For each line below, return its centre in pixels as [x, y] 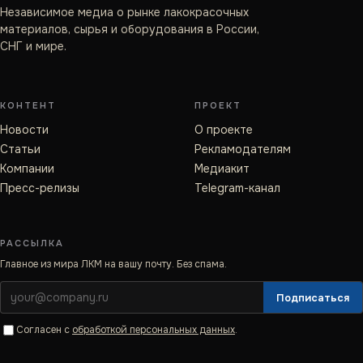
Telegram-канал [237, 188]
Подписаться [313, 297]
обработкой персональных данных [154, 330]
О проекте [224, 130]
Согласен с [43, 330]
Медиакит [222, 169]
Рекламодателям [243, 149]
